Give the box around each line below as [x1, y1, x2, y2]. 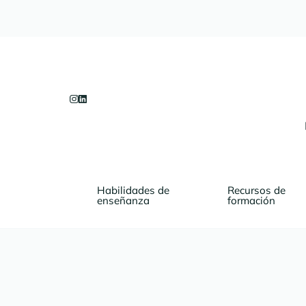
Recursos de [227, 184, 286, 197]
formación [227, 194, 275, 208]
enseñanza [97, 194, 150, 208]
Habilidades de [97, 184, 169, 197]
